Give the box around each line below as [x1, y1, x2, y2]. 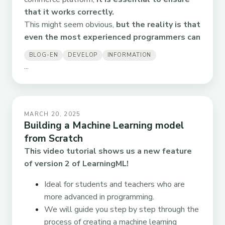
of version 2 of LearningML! [24, 158, 129, 169]
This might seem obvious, [24, 19, 116, 31]
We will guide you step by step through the [44, 203, 199, 215]
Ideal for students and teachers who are [44, 178, 185, 190]
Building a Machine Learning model [24, 119, 184, 132]
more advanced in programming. [44, 191, 154, 202]
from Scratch [24, 132, 83, 145]
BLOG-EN [29, 51, 58, 59]
